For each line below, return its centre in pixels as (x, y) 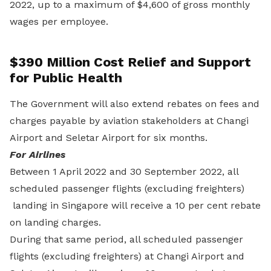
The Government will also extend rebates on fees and (135, 104)
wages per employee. (59, 21)
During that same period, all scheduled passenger (126, 239)
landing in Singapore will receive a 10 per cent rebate (135, 205)
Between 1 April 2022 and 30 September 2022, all (124, 171)
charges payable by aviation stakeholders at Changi (129, 121)
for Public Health (66, 78)
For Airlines (38, 155)
